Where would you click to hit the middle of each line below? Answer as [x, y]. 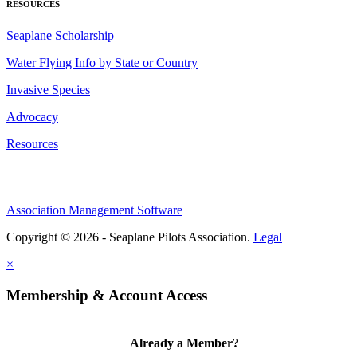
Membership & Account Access [107, 295]
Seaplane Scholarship [60, 35]
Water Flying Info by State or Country [102, 63]
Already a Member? [185, 343]
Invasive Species [48, 90]
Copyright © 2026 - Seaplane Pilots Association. [130, 237]
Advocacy [32, 117]
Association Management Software [94, 210]
